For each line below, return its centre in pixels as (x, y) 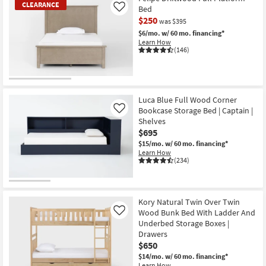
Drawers (153, 234)
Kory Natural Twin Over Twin (189, 202)
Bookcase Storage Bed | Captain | (196, 111)
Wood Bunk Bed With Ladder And (197, 212)
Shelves (152, 121)
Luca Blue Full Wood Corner (188, 100)
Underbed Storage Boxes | (184, 223)
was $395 (173, 21)
